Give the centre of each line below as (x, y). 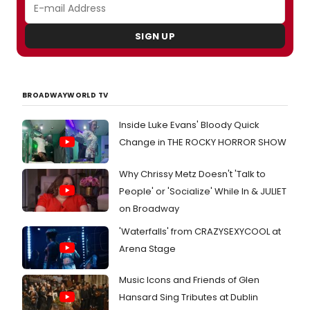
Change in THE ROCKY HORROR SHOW (203, 143)
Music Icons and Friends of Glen (189, 280)
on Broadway (149, 208)
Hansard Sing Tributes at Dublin (189, 298)
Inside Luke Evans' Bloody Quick (189, 125)
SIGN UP (155, 36)
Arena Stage (147, 248)
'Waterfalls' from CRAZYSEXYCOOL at (200, 231)
